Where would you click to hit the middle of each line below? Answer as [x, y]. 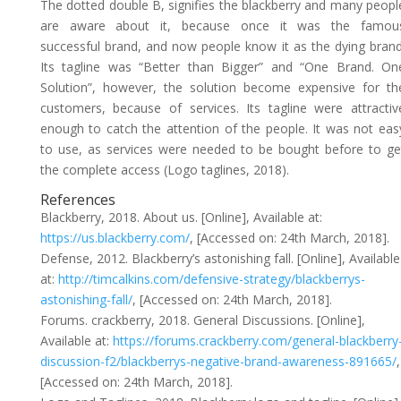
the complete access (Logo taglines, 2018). [164, 170]
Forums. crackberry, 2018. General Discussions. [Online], [202, 320]
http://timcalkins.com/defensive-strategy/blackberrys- [211, 279]
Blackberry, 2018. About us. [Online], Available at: [181, 217]
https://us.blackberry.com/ [115, 238]
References [77, 200]
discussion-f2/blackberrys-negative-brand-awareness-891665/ [218, 361]
